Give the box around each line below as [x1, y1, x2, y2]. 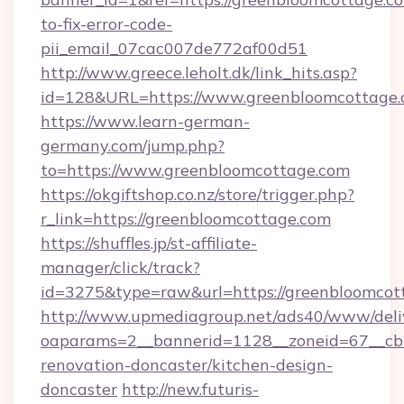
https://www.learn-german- [41, 111, 250, 132]
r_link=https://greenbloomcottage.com [41, 208, 331, 229]
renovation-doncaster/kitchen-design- [41, 354, 333, 375]
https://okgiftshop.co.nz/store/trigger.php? [41, 184, 354, 205]
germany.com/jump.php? [41, 135, 225, 156]
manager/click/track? [41, 257, 200, 278]
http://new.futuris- [122, 379, 259, 399]
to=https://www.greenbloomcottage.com [41, 160, 350, 180]
